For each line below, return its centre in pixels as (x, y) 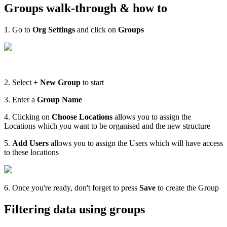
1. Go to (18, 30)
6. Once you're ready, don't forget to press (72, 188)
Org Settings (54, 30)
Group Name (60, 100)
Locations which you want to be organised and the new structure (107, 126)
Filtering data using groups (74, 210)
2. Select (19, 83)
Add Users (30, 143)
